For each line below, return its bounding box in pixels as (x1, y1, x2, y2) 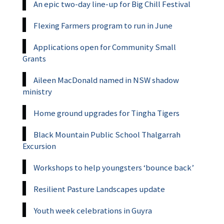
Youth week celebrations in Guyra (33, 204, 152, 216)
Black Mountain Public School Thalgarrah (33, 128, 180, 140)
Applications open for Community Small (33, 41, 176, 52)
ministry (22, 85, 52, 97)
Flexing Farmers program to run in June (33, 19, 172, 31)
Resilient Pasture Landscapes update (33, 183, 165, 194)
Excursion (22, 140, 56, 151)
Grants (22, 52, 46, 64)
